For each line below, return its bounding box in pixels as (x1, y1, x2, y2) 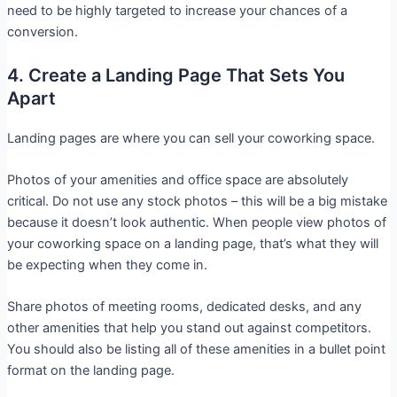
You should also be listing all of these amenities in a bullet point (6, 341, 385, 358)
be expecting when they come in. (6, 257, 207, 274)
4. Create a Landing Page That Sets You (6, 64, 345, 86)
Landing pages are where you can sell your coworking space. (6, 129, 378, 146)
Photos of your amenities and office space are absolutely (6, 172, 348, 189)
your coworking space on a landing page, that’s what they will (6, 236, 378, 253)
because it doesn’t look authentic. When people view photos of (6, 214, 386, 231)
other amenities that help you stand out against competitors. (6, 320, 371, 337)
